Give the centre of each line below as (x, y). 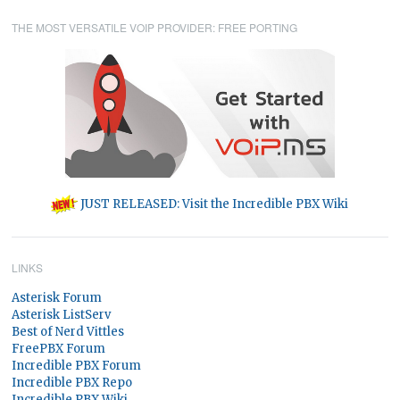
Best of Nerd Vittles (68, 331)
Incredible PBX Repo (72, 382)
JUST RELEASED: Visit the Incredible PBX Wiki (213, 204)
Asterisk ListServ (62, 314)
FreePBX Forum (59, 348)
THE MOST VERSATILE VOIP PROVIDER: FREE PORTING (155, 27)
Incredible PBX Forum (77, 365)
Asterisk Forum (57, 297)
